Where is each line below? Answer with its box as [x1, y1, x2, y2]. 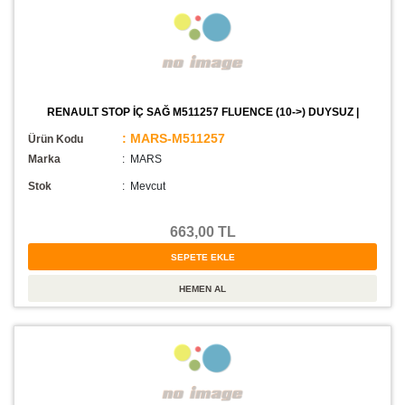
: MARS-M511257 [122, 131, 225, 146]
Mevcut [130, 180, 165, 193]
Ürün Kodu [28, 133, 83, 146]
